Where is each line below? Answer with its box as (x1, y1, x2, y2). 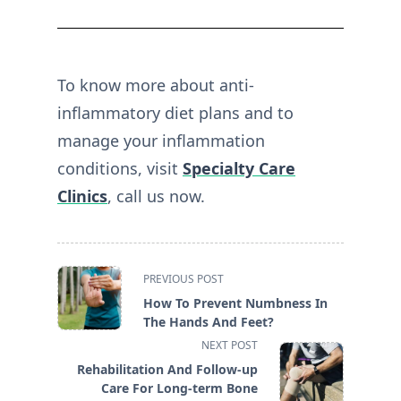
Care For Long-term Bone (101, 380, 258, 397)
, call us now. (107, 185, 205, 208)
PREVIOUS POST (143, 271, 224, 287)
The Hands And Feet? (143, 313, 274, 331)
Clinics (57, 185, 107, 208)
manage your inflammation (57, 130, 265, 152)
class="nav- (56, 286, 132, 307)
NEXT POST (201, 337, 258, 354)
